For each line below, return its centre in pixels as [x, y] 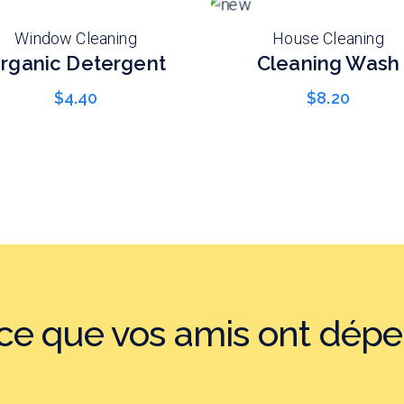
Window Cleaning [76, 38]
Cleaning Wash [328, 63]
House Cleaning [328, 38]
